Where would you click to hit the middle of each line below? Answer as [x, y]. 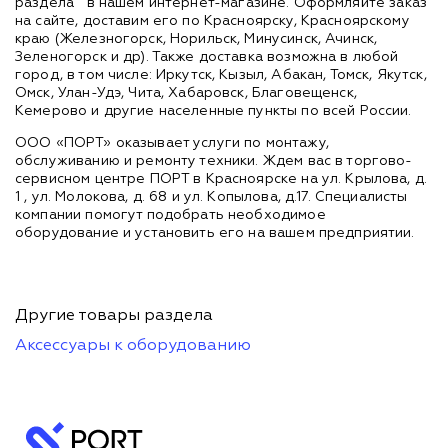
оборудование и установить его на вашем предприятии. [215, 232]
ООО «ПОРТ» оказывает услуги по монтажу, [172, 142]
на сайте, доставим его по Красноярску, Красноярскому [212, 20]
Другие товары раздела [114, 315]
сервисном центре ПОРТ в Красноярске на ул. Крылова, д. [221, 178]
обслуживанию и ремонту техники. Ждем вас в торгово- [214, 160]
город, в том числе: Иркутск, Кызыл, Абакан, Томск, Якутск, [221, 74]
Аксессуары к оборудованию [133, 345]
